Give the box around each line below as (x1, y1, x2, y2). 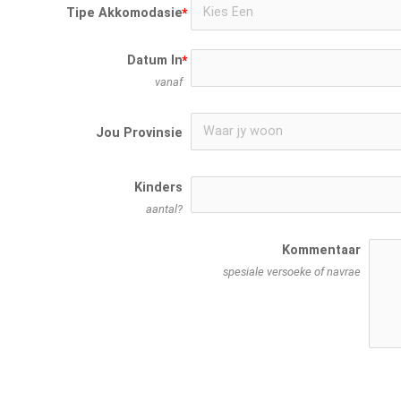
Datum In (127, 53, 183, 69)
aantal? (146, 201, 183, 216)
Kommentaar (281, 243, 361, 259)
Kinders (134, 179, 183, 195)
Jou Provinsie (96, 125, 183, 141)
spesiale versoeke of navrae (222, 265, 361, 279)
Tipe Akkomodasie (66, 5, 183, 21)
